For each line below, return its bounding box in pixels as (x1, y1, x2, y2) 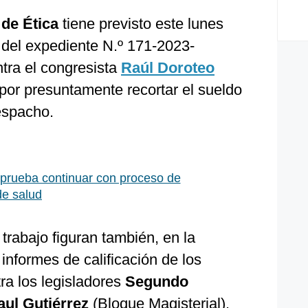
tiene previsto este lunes (58, 15, 223, 32)
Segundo (125, 273, 188, 290)
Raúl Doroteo (121, 59, 214, 76)
